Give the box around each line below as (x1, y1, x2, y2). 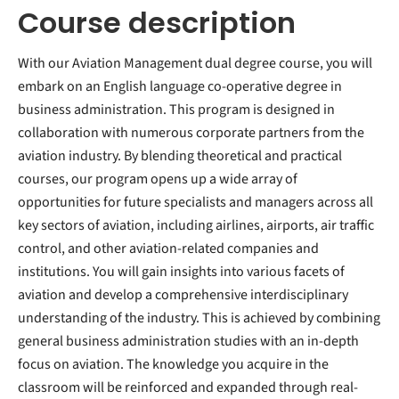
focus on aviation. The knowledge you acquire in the (18, 354, 329, 374)
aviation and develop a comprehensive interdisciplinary (18, 285, 348, 305)
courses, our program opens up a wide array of (18, 169, 297, 189)
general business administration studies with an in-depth (18, 331, 359, 351)
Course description (18, 3, 296, 43)
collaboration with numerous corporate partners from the (18, 123, 364, 142)
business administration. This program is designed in (18, 100, 335, 119)
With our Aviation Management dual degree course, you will (18, 53, 372, 73)
